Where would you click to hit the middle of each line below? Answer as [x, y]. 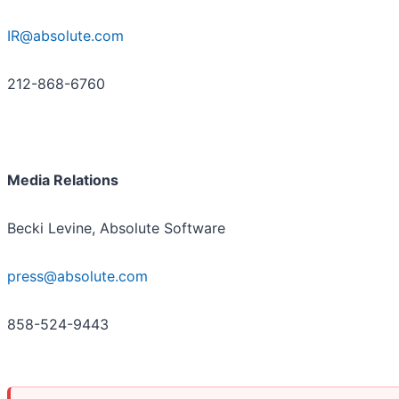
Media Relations [63, 180]
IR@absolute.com [65, 36]
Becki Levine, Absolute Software [116, 228]
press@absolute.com [77, 277]
